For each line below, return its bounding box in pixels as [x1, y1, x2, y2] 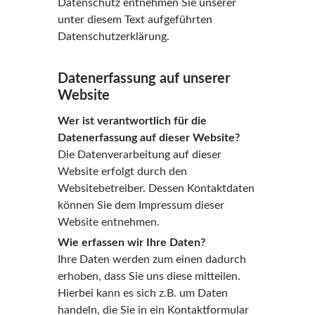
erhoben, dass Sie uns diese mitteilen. [57, 271, 240, 282]
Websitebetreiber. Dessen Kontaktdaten [57, 183, 255, 194]
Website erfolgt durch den [57, 166, 187, 177]
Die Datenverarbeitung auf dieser [57, 149, 221, 160]
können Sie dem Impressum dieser [57, 200, 224, 211]
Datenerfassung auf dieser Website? [57, 132, 240, 143]
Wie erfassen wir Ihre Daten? [57, 237, 205, 248]
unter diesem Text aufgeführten [57, 14, 212, 25]
